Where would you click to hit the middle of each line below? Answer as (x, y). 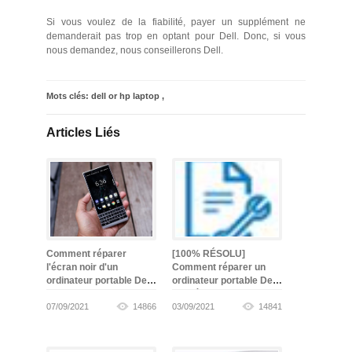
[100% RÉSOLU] (209, 253)
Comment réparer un (219, 267)
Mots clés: (69, 95)
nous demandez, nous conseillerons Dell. (135, 50)
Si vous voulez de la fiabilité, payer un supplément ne (176, 22)
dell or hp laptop (125, 95)
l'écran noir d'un (82, 267)
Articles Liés (83, 132)
